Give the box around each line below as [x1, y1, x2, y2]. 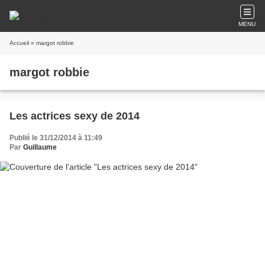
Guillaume [23, 143, 57, 151]
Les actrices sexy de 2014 [9, 110, 140, 122]
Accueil [9, 40, 29, 46]
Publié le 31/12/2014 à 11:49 [9, 134, 102, 142]
